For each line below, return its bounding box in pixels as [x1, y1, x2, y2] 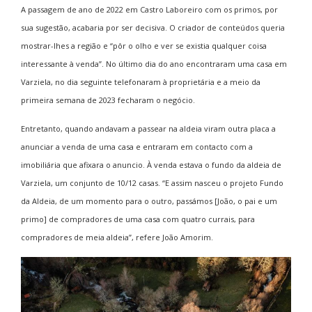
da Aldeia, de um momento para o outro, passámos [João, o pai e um [21, 195, 277, 206]
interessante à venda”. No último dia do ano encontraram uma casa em [21, 58, 287, 69]
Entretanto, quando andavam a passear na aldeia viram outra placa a [21, 123, 276, 134]
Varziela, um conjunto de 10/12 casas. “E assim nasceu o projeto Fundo [21, 177, 283, 188]
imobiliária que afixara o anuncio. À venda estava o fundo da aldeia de [21, 159, 281, 170]
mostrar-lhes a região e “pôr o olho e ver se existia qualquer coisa [21, 40, 267, 51]
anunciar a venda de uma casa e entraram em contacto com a [21, 141, 253, 152]
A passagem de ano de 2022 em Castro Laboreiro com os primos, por [21, 3, 278, 15]
